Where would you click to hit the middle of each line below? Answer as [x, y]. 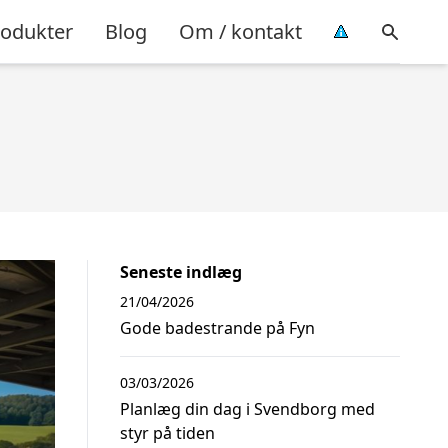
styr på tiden [167, 433]
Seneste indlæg [181, 272]
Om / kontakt [240, 31]
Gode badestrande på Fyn [217, 328]
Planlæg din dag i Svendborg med [247, 409]
